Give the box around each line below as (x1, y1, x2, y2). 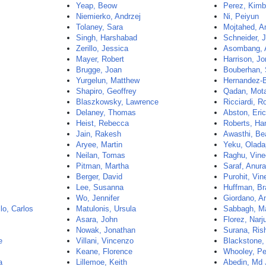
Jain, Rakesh (76, 129, 122, 138)
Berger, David (76, 172, 123, 181)
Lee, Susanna (76, 183, 124, 192)
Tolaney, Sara (76, 23, 123, 31)
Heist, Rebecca (76, 119, 129, 128)
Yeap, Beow (76, 1, 118, 10)
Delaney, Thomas (76, 108, 137, 117)
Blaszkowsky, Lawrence (76, 97, 159, 106)
